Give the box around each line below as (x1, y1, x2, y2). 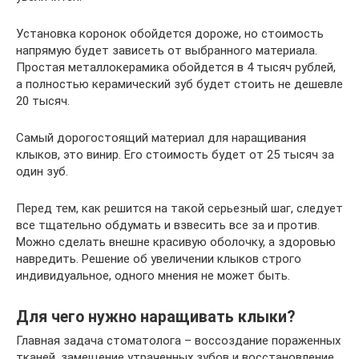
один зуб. (16, 164, 68, 179)
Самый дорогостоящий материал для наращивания (16, 131, 306, 146)
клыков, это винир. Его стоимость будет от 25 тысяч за (16, 147, 334, 163)
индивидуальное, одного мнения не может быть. (16, 268, 290, 284)
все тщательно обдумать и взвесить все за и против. (16, 218, 320, 233)
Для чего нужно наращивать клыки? (16, 307, 295, 326)
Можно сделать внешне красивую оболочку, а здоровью (16, 235, 336, 250)
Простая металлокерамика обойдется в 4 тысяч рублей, (16, 60, 336, 75)
